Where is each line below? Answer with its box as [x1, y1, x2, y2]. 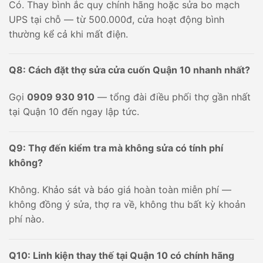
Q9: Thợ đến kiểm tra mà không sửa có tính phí [9, 142, 223, 154]
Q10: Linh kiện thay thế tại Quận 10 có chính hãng [9, 249, 234, 261]
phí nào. [9, 213, 44, 225]
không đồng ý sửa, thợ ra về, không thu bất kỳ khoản [9, 198, 245, 210]
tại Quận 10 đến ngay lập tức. [9, 106, 139, 118]
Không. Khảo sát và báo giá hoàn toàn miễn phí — [9, 183, 231, 195]
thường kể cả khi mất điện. [9, 28, 128, 40]
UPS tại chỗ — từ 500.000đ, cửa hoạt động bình [9, 13, 224, 25]
